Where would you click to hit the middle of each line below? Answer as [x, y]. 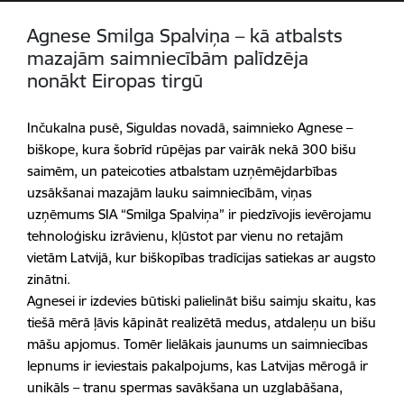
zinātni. [49, 279]
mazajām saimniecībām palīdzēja [168, 58]
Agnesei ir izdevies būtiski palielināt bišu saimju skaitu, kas [202, 301]
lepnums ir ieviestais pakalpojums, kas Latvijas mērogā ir [197, 366]
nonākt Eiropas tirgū [115, 81]
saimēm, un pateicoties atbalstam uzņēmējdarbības [182, 171]
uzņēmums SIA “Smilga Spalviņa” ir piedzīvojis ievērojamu [199, 214]
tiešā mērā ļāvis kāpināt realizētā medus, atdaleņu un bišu [202, 322]
